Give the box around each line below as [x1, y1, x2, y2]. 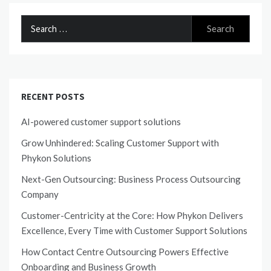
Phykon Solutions [21, 152, 91, 164]
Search [21, 16, 48, 28]
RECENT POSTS [21, 91, 85, 103]
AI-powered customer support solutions [21, 116, 181, 128]
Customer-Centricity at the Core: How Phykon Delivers [21, 210, 243, 221]
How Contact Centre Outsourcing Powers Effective [21, 246, 229, 258]
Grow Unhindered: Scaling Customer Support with [21, 137, 219, 149]
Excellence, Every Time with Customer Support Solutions [21, 225, 247, 237]
